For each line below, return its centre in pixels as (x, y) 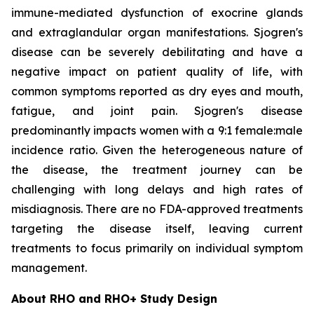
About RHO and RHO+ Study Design (114, 299)
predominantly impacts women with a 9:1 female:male (157, 131)
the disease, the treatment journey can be (157, 170)
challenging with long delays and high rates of (157, 190)
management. (49, 268)
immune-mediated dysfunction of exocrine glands (157, 13)
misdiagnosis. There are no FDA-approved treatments (157, 209)
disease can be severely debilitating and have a (157, 52)
